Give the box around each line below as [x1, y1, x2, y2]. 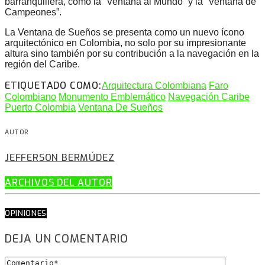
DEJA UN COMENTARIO [5, 231, 128, 246]
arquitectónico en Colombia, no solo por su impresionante [5, 38, 246, 49]
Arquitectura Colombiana [101, 80, 206, 91]
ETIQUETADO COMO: [5, 79, 102, 92]
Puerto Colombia [5, 102, 76, 113]
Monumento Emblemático [59, 92, 166, 102]
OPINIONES [5, 208, 47, 218]
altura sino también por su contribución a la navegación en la [5, 49, 259, 59]
